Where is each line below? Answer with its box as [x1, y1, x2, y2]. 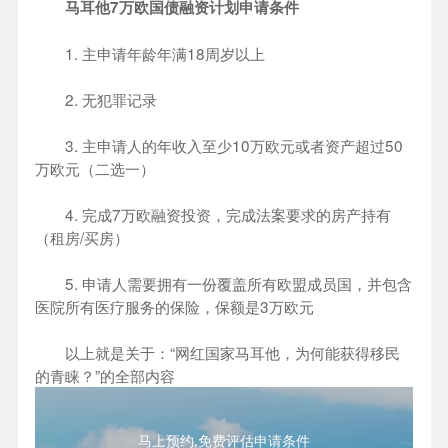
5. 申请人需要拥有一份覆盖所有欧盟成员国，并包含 [35, 272, 412, 295]
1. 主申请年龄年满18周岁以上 [35, 42, 265, 65]
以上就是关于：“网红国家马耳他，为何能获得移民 [35, 341, 400, 364]
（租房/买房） [35, 226, 129, 249]
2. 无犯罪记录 [35, 88, 157, 111]
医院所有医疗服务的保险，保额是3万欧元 [35, 295, 314, 318]
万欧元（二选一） [35, 157, 155, 180]
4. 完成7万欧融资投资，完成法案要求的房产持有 [35, 203, 391, 226]
